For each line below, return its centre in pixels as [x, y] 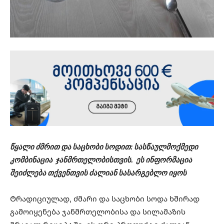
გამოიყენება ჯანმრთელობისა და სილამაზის [98, 211]
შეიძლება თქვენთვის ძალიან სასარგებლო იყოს [98, 172]
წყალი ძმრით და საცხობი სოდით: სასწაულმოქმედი [104, 146]
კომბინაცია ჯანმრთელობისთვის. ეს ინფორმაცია [101, 159]
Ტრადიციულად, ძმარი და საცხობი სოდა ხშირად [105, 198]
